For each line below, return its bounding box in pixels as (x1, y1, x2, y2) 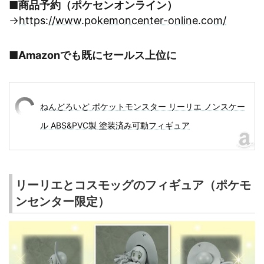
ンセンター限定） (15, 194, 110, 209)
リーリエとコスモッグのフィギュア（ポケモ (15, 177, 251, 192)
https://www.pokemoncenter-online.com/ (19, 14, 226, 27)
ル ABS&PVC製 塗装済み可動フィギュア (40, 120, 190, 130)
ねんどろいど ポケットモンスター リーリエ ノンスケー (40, 101, 245, 111)
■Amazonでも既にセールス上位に (9, 48, 177, 61)
